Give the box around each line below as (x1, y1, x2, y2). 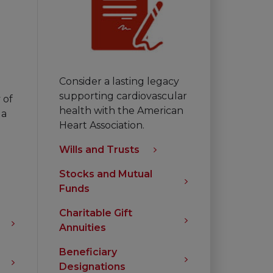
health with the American (59, 104, 183, 116)
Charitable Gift (59, 207, 132, 219)
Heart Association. (59, 119, 144, 131)
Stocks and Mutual (59, 168, 152, 180)
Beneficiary (59, 246, 117, 258)
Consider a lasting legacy (59, 75, 179, 87)
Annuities (59, 221, 106, 233)
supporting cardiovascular (59, 90, 187, 102)
